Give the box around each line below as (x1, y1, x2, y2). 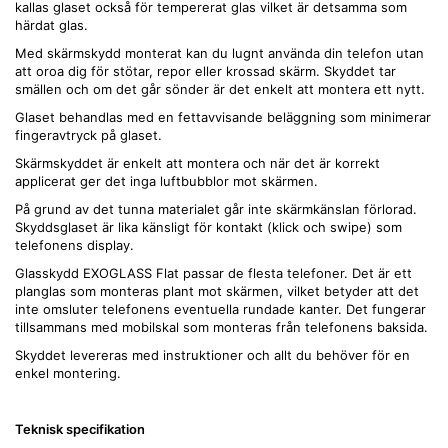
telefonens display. (15, 237, 134, 254)
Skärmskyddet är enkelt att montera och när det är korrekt (15, 155, 380, 172)
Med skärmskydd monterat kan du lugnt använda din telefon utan (15, 45, 424, 62)
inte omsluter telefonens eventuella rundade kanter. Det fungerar (15, 301, 426, 318)
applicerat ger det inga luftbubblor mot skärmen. (15, 173, 318, 190)
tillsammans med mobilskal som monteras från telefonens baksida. (15, 319, 428, 336)
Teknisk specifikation (15, 421, 145, 438)
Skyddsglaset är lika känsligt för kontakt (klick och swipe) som (15, 219, 402, 236)
